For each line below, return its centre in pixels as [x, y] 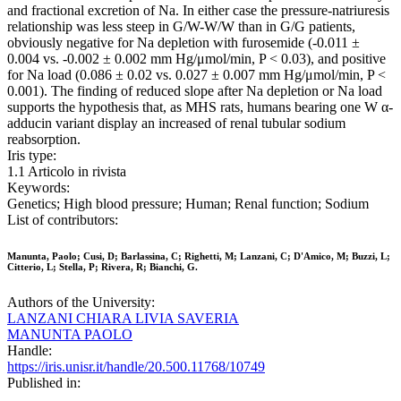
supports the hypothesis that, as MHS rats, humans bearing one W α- [200, 107]
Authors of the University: [81, 303]
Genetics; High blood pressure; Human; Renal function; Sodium [188, 204]
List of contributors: [63, 220]
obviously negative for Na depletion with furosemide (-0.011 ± [183, 43]
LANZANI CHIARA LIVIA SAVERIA [123, 319]
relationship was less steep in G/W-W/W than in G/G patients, [181, 27]
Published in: [44, 383]
